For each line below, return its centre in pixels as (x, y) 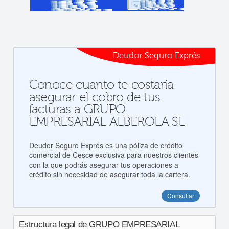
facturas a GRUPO (77, 110)
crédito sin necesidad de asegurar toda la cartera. (109, 174)
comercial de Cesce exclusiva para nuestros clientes (113, 155)
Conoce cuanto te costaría (101, 85)
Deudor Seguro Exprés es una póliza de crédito (106, 145)
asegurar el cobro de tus (95, 97)
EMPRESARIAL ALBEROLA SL (107, 122)
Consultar (181, 196)
